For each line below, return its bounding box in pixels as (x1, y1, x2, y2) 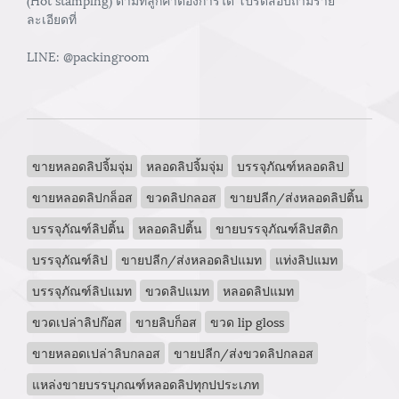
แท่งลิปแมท (274, 249, 338, 268)
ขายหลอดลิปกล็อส (31, 187, 133, 206)
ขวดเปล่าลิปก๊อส (31, 312, 122, 330)
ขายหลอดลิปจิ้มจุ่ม (31, 156, 133, 175)
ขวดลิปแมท (144, 281, 209, 299)
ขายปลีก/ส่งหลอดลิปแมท (120, 249, 262, 268)
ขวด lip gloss (209, 312, 284, 330)
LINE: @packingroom (27, 46, 150, 65)
